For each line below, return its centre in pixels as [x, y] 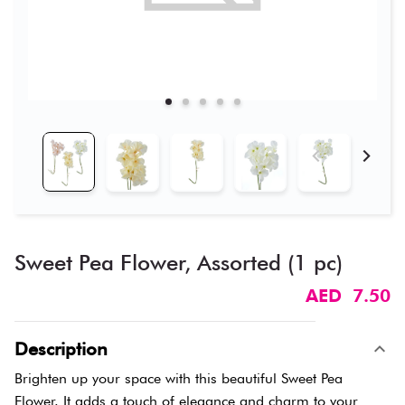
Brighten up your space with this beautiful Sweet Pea [179, 379]
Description [61, 349]
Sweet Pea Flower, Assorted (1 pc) [179, 263]
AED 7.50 [348, 296]
